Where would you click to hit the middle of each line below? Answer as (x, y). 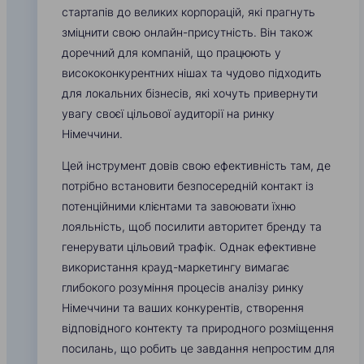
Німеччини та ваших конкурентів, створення (183, 308)
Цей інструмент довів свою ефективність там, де (196, 166)
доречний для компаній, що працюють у (171, 53)
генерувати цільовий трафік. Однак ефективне (189, 247)
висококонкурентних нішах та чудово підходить (192, 73)
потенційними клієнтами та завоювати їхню (179, 206)
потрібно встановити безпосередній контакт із (188, 186)
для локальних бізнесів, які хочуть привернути (190, 93)
